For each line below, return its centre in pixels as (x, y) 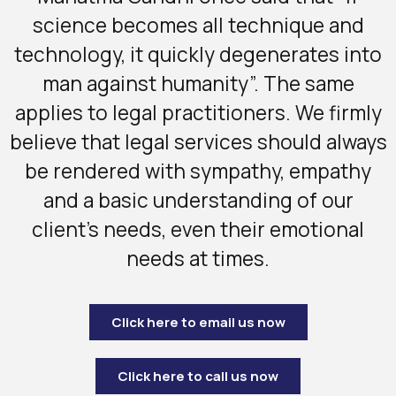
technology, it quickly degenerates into (198, 55)
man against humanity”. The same (198, 84)
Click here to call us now (198, 376)
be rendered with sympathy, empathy (198, 171)
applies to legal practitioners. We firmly (198, 113)
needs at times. (198, 259)
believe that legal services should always (198, 142)
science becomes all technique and (198, 26)
